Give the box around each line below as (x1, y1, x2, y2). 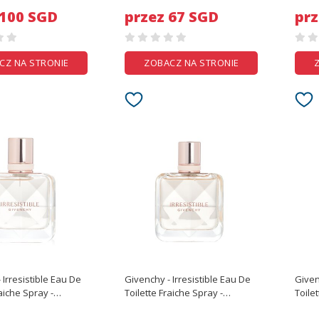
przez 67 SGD (125, 7, 219, 26)
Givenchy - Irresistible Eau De (125, 273, 251, 286)
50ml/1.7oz (125, 300, 172, 313)
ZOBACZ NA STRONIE (144, 56, 239, 69)
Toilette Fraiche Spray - (125, 286, 221, 299)
